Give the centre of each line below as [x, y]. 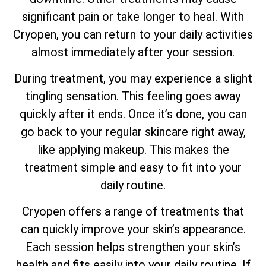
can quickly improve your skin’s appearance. [133, 229]
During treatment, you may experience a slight [133, 79]
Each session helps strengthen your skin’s [133, 247]
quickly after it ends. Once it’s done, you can [133, 114]
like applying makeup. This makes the [133, 150]
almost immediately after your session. [133, 52]
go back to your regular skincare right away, [133, 132]
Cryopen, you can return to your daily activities [133, 34]
